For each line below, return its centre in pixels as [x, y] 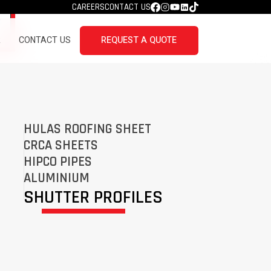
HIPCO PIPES [57, 162]
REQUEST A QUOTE [139, 40]
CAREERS [88, 7]
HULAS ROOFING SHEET [87, 129]
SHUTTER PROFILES [93, 197]
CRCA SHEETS [60, 145]
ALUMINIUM [56, 178]
